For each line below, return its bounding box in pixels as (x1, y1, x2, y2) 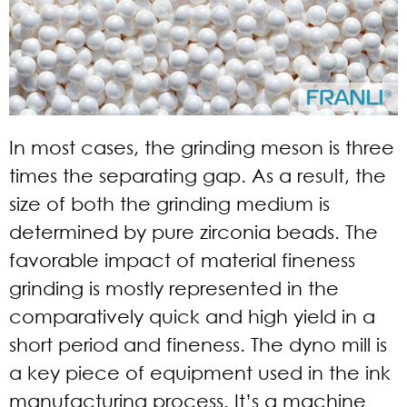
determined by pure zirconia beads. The (9, 221, 378, 243)
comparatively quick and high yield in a (9, 305, 375, 327)
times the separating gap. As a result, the (9, 164, 386, 186)
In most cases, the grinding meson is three (9, 136, 394, 158)
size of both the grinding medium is (9, 193, 330, 214)
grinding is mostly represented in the (9, 277, 339, 299)
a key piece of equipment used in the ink (9, 362, 391, 383)
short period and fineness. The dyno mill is (9, 333, 387, 355)
